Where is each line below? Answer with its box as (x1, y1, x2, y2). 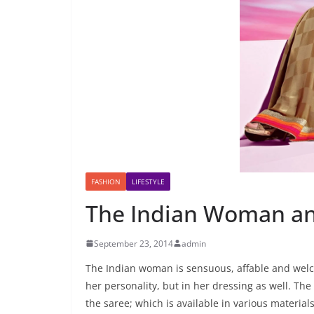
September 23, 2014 (94, 237, 173, 250)
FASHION (91, 176, 121, 186)
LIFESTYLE (132, 176, 165, 186)
